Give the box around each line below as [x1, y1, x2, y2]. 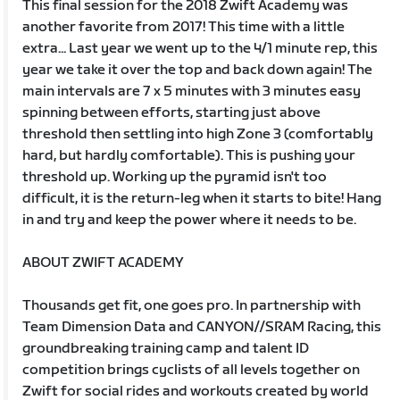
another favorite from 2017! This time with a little [22, 18, 346, 36]
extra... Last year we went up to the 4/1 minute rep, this [22, 39, 379, 57]
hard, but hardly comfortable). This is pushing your [22, 146, 356, 164]
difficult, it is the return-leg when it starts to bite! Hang [22, 189, 382, 207]
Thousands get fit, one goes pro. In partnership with [22, 296, 362, 314]
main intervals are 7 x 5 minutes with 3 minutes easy [22, 82, 362, 100]
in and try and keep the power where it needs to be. [22, 211, 357, 229]
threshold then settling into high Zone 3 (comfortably [22, 125, 374, 143]
